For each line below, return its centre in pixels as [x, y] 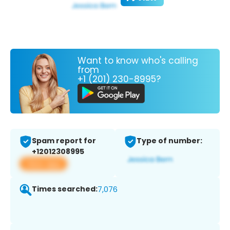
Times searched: [65, 189]
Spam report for [64, 141]
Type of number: [169, 141]
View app [43, 164]
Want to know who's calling [138, 60]
